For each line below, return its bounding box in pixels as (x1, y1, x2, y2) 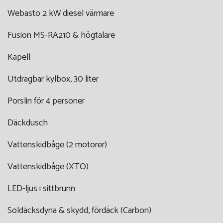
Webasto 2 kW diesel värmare (7, 5, 114, 21)
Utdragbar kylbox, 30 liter (7, 71, 99, 87)
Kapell (7, 49, 30, 65)
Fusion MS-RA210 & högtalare (7, 27, 115, 43)
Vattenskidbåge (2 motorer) (7, 137, 107, 152)
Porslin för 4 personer (7, 93, 85, 109)
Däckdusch (7, 115, 48, 130)
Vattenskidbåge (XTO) (7, 159, 89, 174)
